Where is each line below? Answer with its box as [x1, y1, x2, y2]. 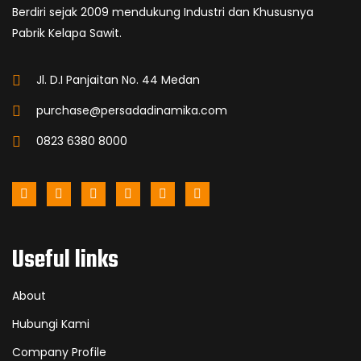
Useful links [12, 241, 118, 279]
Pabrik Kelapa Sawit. [12, 24, 122, 41]
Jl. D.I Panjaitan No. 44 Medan [36, 71, 200, 88]
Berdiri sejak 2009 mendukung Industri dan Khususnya [12, 3, 313, 20]
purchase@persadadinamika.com [36, 102, 227, 118]
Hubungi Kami [12, 315, 89, 332]
